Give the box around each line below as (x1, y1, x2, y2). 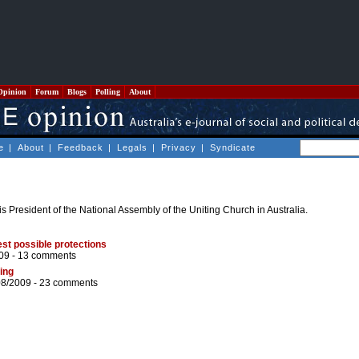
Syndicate (210, 143, 256, 152)
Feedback (58, 143, 103, 152)
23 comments (39, 277, 98, 289)
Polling (93, 87, 123, 96)
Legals (117, 143, 147, 152)
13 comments (18, 250, 76, 262)
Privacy (161, 143, 196, 152)
